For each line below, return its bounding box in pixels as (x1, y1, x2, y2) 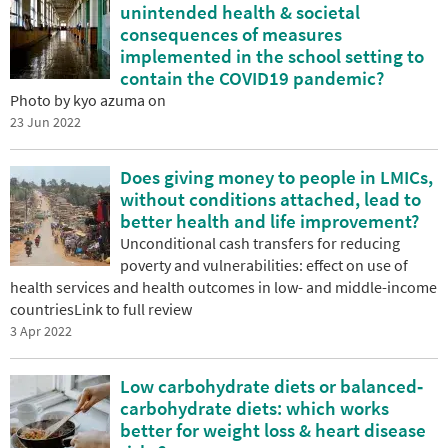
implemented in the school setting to (120, 43, 424, 68)
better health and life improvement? (120, 208, 419, 233)
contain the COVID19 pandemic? (120, 65, 384, 90)
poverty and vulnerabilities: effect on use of (120, 254, 408, 275)
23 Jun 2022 (10, 112, 81, 131)
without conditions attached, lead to (120, 186, 421, 211)
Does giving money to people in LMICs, (120, 164, 433, 189)
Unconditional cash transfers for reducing (120, 232, 400, 253)
